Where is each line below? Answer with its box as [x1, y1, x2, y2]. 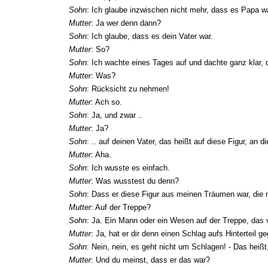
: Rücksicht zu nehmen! [87, 84, 169, 93]
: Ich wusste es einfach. [87, 163, 170, 172]
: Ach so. [91, 97, 122, 106]
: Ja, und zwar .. [87, 110, 143, 120]
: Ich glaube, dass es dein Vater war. [87, 31, 213, 41]
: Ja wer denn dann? [91, 18, 161, 28]
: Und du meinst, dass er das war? [91, 255, 210, 264]
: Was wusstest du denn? [91, 176, 179, 185]
